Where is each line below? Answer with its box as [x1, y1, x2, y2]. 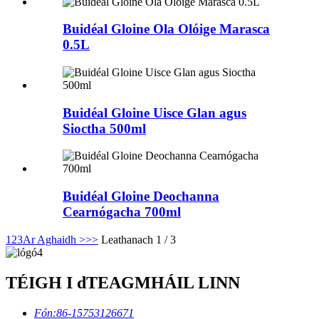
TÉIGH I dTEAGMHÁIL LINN [6, 273, 240, 292]
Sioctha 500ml [63, 120, 146, 136]
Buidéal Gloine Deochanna [63, 189, 219, 204]
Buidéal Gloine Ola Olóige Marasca [63, 21, 270, 37]
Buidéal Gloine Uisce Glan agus [63, 105, 246, 120]
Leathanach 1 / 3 [101, 233, 176, 246]
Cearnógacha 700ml [63, 204, 181, 220]
